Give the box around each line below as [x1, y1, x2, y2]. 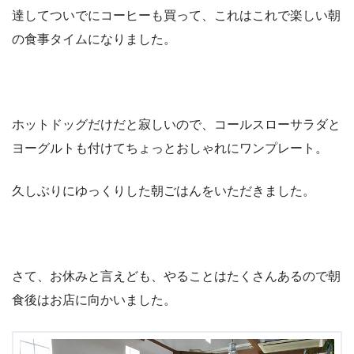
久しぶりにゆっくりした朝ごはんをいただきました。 [12, 184, 315, 198]
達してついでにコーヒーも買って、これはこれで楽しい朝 [12, 9, 341, 23]
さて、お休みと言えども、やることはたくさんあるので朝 [12, 269, 341, 284]
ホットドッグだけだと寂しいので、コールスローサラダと [12, 118, 341, 132]
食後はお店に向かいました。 [12, 293, 176, 307]
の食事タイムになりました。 [12, 32, 176, 47]
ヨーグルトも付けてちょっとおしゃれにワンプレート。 [12, 141, 328, 156]
